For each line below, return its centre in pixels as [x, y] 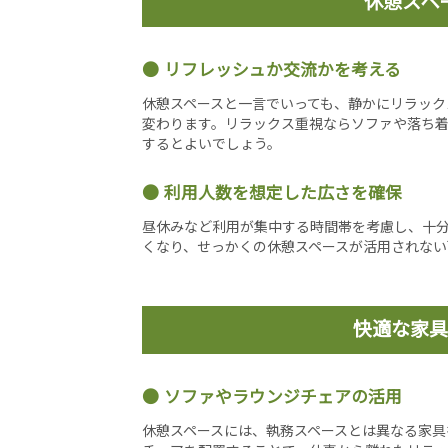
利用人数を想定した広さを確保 [283, 192]
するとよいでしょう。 [211, 143]
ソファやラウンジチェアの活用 [283, 396]
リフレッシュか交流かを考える [282, 69]
